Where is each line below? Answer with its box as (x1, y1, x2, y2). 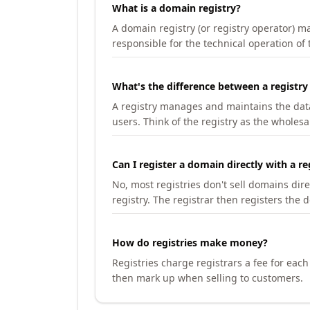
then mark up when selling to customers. (112, 271, 303, 284)
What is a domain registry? (112, 1, 241, 15)
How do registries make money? (112, 236, 268, 249)
